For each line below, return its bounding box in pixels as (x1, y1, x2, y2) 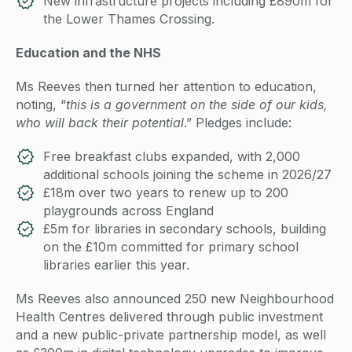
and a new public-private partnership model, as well (16, 327, 326, 343)
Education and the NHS (16, 45, 161, 61)
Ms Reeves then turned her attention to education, (16, 79, 317, 95)
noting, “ (16, 97, 66, 113)
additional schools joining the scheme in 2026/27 (43, 167, 332, 183)
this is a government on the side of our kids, (66, 97, 328, 113)
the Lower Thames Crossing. (43, 11, 214, 27)
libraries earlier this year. (43, 257, 189, 273)
